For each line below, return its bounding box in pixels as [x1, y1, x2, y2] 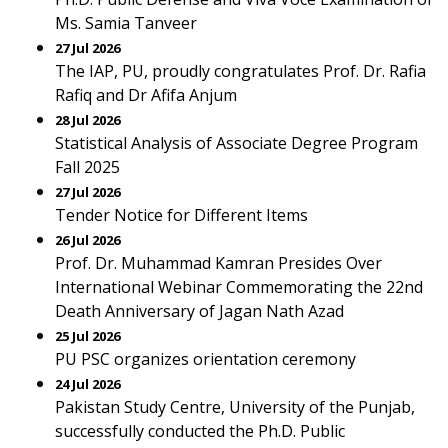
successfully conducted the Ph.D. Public [55, 420, 345, 442]
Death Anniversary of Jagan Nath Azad [55, 300, 344, 322]
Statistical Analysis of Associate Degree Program [55, 132, 418, 154]
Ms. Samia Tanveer [55, 12, 197, 34]
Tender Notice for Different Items [55, 204, 308, 226]
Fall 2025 [55, 156, 120, 178]
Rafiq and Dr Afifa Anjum [55, 84, 237, 106]
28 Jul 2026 [55, 111, 120, 129]
